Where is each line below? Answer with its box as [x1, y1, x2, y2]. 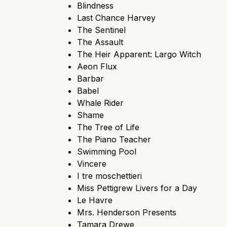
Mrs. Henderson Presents [77, 207, 176, 217]
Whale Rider [77, 97, 124, 108]
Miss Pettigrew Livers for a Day [77, 182, 197, 193]
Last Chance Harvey [77, 12, 156, 23]
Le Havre [77, 195, 112, 205]
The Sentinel [77, 24, 126, 35]
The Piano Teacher [77, 134, 151, 144]
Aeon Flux [77, 61, 117, 71]
